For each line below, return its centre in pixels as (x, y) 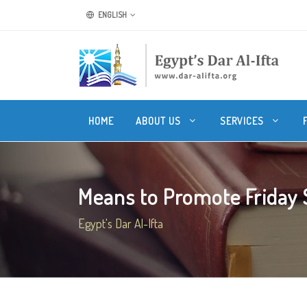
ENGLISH (112, 15)
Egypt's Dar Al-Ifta (121, 223)
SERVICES (243, 121)
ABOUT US (160, 121)
